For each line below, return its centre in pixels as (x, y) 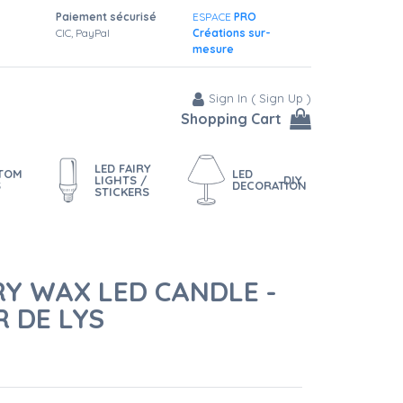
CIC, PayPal (82, 33)
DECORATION (269, 185)
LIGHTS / (121, 179)
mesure (213, 49)
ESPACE (213, 17)
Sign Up (281, 98)
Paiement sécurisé (106, 17)
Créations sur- (231, 33)
